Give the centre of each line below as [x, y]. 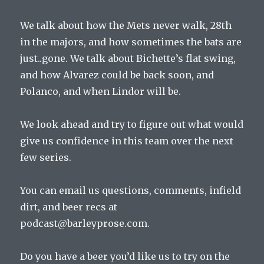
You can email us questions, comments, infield [131, 191]
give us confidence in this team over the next [127, 141]
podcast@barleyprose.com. [85, 224]
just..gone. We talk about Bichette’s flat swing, [128, 59]
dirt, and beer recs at [69, 207]
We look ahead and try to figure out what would [132, 125]
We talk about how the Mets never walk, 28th [126, 26]
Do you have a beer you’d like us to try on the [125, 257]
